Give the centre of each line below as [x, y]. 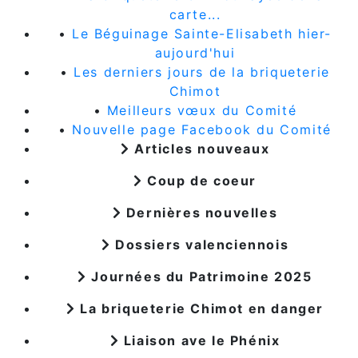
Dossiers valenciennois [200, 244]
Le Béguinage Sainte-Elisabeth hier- [202, 33]
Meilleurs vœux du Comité [202, 110]
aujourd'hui [195, 52]
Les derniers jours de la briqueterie [202, 72]
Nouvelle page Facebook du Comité [202, 129]
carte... [195, 14]
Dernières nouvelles [200, 212]
